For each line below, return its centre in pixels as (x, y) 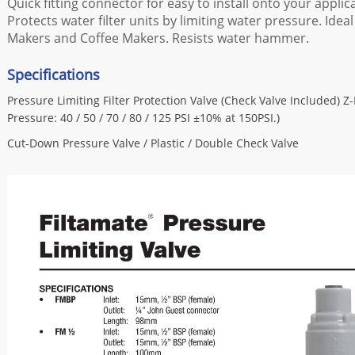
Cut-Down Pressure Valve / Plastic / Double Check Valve (153, 143)
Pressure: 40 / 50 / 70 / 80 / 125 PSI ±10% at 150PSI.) (143, 118)
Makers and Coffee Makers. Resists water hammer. (158, 38)
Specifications (53, 74)
